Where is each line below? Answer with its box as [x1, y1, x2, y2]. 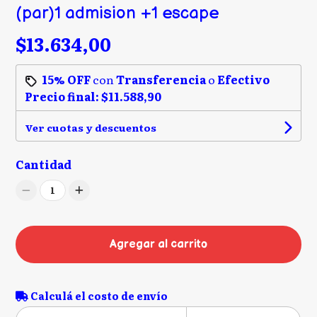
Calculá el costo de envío [28, 288, 168, 304]
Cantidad [16, 156, 72, 173]
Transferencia [116, 71, 207, 88]
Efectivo [217, 71, 270, 88]
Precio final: [25, 88, 102, 105]
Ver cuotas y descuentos [25, 120, 157, 135]
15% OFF [42, 71, 91, 88]
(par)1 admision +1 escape [16, 3, 219, 24]
